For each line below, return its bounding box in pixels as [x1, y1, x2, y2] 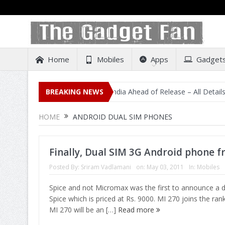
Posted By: [49, 162, 81, 171]
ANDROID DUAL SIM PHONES [70, 112, 172, 122]
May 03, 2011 [146, 162, 184, 171]
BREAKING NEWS [45, 87, 103, 96]
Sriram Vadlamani [80, 162, 131, 171]
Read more [118, 204, 156, 214]
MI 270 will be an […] [49, 204, 118, 214]
